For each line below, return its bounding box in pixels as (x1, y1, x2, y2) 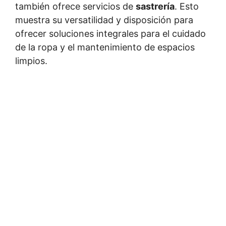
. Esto (175, 1, 199, 12)
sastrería (136, 1, 175, 12)
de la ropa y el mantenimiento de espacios (15, 42, 195, 52)
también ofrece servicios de (15, 1, 136, 12)
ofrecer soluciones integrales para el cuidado (15, 28, 206, 39)
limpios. (15, 55, 47, 66)
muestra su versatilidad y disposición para (15, 15, 193, 25)
